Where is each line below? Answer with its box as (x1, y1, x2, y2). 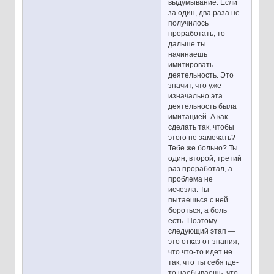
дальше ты (168, 39, 207, 48)
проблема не (168, 174, 213, 183)
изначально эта (168, 91, 223, 100)
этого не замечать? (168, 133, 236, 142)
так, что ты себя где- (168, 257, 239, 267)
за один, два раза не (168, 8, 240, 17)
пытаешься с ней (168, 195, 229, 204)
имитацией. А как (168, 112, 228, 121)
